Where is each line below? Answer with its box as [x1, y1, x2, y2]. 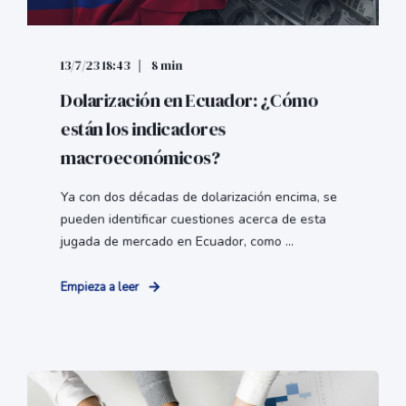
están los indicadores [60, 116, 227, 142]
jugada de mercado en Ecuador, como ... [60, 232, 295, 251]
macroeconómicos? [60, 144, 220, 171]
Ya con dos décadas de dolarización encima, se [60, 188, 338, 207]
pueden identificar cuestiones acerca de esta [60, 210, 326, 228]
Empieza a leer [60, 279, 140, 296]
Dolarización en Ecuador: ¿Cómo [60, 87, 318, 114]
